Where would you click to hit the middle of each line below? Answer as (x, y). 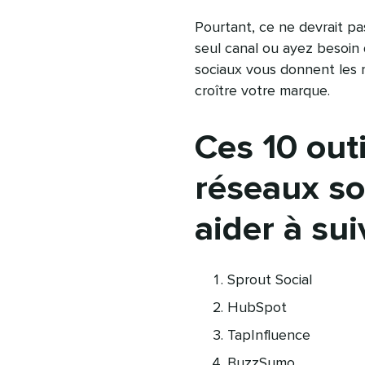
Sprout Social (269, 280)
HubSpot (257, 308)
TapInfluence (268, 336)
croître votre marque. (262, 91)
